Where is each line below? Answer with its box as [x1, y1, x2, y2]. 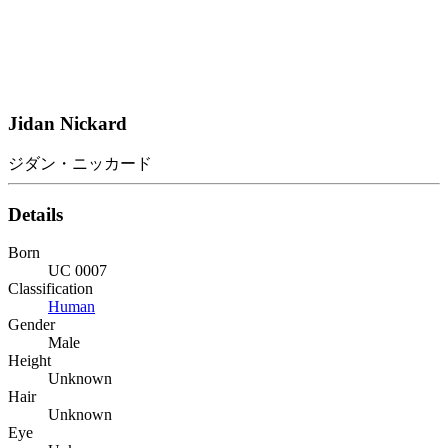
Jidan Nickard [8, 113, 127, 135]
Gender [8, 316, 55, 334]
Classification [8, 280, 93, 298]
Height [8, 352, 51, 370]
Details [8, 203, 63, 225]
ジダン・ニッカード [8, 154, 152, 172]
